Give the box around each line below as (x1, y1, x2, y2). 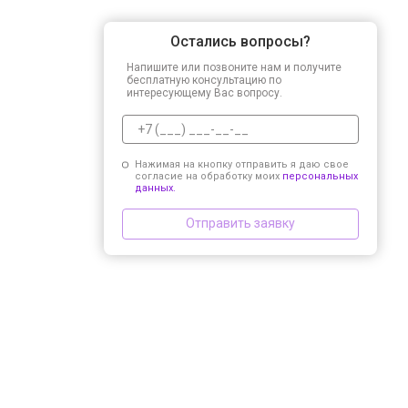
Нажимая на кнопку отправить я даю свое (134, 158, 349, 170)
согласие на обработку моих (134, 169, 282, 182)
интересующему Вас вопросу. (127, 86, 282, 99)
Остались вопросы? (170, 32, 311, 50)
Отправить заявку (186, 216, 295, 231)
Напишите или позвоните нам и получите (127, 60, 342, 74)
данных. (134, 181, 176, 194)
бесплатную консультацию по (127, 73, 281, 87)
